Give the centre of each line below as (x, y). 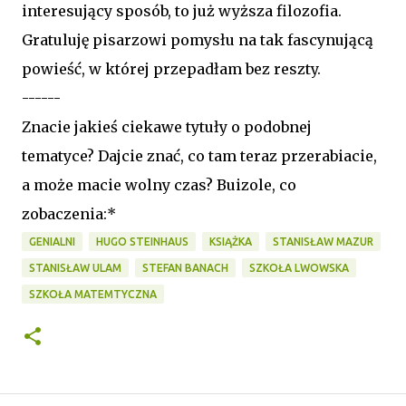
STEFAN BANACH (185, 267)
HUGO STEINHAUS (142, 241)
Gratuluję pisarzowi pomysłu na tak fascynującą (198, 39)
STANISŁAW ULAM (75, 267)
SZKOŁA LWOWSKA (299, 267)
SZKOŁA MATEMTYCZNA (93, 294)
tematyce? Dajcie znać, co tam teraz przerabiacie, (199, 155)
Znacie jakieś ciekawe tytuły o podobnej (167, 126)
